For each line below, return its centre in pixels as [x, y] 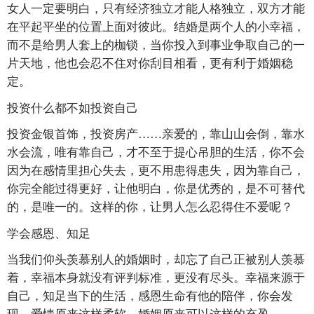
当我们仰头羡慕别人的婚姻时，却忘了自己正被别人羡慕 [156, 259]
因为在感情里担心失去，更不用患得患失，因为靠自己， [156, 170]
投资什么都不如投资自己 [73, 107]
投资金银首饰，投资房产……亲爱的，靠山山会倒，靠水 [156, 133]
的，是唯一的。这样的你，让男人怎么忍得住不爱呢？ [150, 206]
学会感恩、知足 [49, 232]
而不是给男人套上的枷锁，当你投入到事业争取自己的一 [156, 44]
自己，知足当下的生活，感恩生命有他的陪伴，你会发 [150, 295]
